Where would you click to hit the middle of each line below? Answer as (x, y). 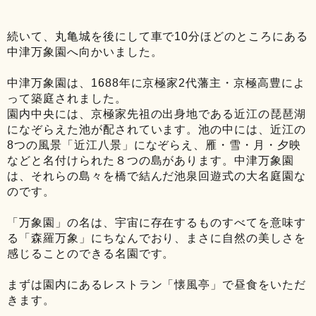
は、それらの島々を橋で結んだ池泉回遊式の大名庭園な (157, 176)
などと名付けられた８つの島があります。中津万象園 (151, 160)
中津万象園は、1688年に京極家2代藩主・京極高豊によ (156, 83)
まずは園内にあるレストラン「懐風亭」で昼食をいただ (157, 284)
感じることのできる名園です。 (91, 253)
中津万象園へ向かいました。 (85, 51)
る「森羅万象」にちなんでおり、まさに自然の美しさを (157, 238)
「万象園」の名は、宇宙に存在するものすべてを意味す (157, 222)
